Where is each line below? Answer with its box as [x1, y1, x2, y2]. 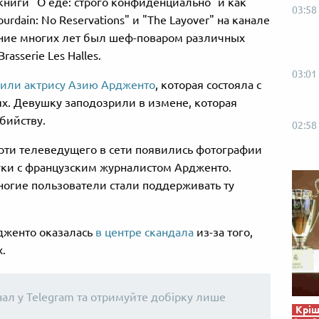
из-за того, [194, 226, 253, 239]
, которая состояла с [155, 78, 261, 92]
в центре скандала [95, 226, 194, 239]
